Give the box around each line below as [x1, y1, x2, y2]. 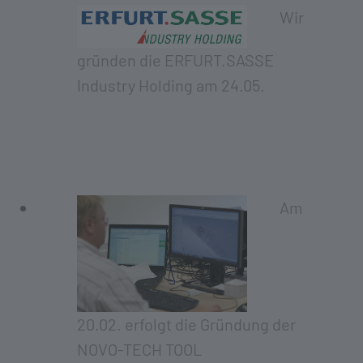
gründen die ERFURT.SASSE [77, 50, 274, 70]
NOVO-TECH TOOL [77, 340, 202, 359]
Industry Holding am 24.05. [77, 75, 265, 96]
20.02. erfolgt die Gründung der [77, 314, 296, 334]
